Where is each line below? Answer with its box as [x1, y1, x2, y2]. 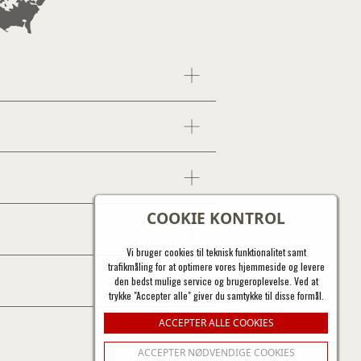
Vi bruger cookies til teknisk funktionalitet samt [126, 245, 306, 259]
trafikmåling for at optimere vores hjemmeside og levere [107, 259, 325, 273]
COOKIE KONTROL [147, 207, 285, 229]
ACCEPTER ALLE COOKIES [158, 316, 274, 330]
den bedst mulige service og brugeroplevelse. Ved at [114, 274, 318, 288]
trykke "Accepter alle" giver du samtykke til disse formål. [108, 288, 324, 302]
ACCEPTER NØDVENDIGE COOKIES [137, 346, 295, 359]
